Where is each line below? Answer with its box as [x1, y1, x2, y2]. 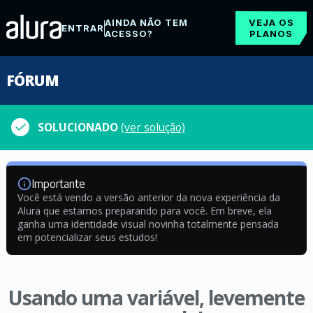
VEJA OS [248, 17, 294, 28]
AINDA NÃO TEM [104, 17, 188, 28]
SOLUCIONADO [38, 119, 121, 135]
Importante [31, 177, 85, 191]
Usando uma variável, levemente [8, 284, 305, 311]
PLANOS [249, 28, 293, 39]
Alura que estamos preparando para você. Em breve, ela [17, 204, 272, 217]
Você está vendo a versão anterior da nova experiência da [17, 191, 280, 204]
